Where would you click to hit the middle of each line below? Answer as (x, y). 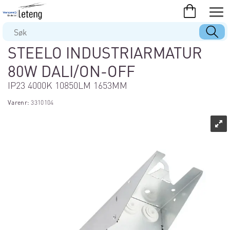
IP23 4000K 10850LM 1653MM (68, 85)
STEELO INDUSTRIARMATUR (105, 52)
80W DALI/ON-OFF (71, 71)
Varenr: (20, 102)
